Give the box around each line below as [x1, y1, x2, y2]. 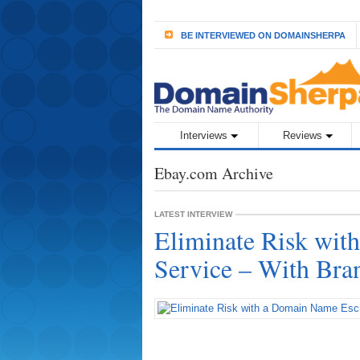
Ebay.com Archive [154, 162, 273, 184]
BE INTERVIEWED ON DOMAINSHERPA [181, 31, 346, 40]
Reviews [282, 129, 322, 141]
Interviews [179, 129, 227, 141]
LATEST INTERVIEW [154, 210, 232, 219]
